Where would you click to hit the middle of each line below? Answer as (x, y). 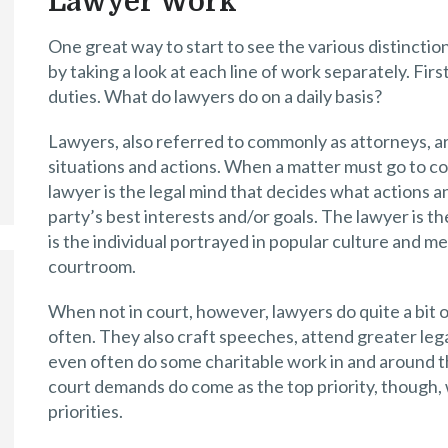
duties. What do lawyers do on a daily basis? (215, 96)
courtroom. (92, 266)
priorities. (85, 411)
